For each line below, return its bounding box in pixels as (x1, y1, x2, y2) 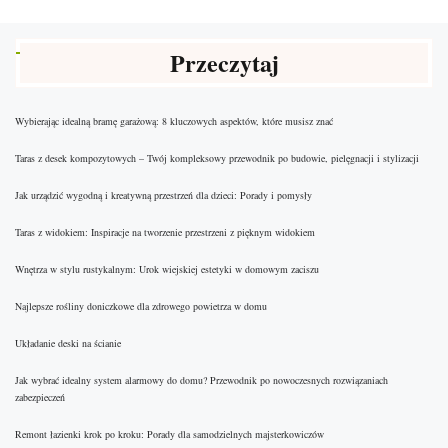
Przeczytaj (169, 45, 279, 81)
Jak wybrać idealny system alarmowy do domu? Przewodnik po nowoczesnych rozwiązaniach (15, 373, 388, 388)
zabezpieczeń (15, 390, 65, 405)
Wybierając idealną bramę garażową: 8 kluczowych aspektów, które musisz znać (15, 114, 333, 129)
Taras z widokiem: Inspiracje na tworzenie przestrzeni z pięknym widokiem (15, 225, 315, 240)
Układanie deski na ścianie (15, 336, 121, 351)
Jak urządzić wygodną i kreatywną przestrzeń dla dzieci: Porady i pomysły (15, 188, 312, 203)
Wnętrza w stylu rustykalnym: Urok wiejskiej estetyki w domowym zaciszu (15, 262, 319, 277)
